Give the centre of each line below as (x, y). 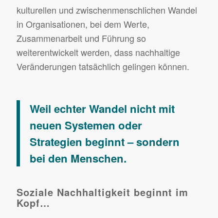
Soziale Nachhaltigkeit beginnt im (102, 192)
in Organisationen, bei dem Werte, (83, 24)
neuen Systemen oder (86, 125)
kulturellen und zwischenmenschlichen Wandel (107, 10)
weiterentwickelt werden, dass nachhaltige (98, 52)
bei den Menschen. (78, 158)
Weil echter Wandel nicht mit (102, 108)
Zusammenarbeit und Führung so (81, 38)
